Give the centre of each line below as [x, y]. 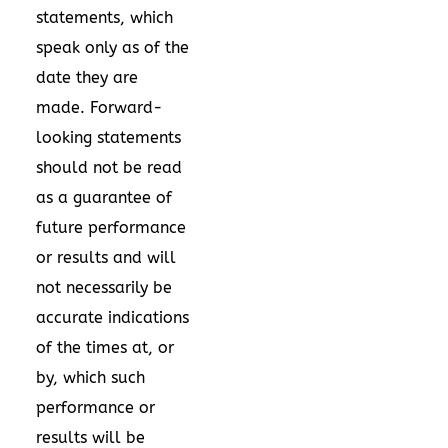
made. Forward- [99, 107]
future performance [111, 227]
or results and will [106, 257]
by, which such [90, 377]
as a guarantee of [104, 197]
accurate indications [112, 317]
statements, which [104, 17]
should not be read [109, 167]
